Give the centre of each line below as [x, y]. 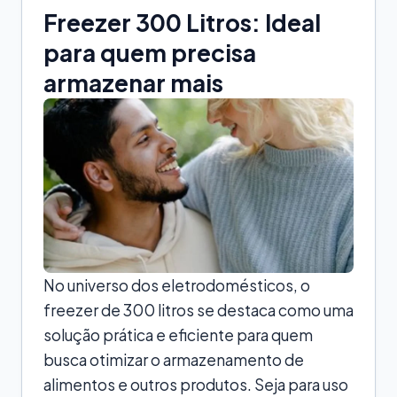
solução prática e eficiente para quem [178, 335]
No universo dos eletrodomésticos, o [177, 285]
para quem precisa [150, 52]
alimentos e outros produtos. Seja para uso [196, 384]
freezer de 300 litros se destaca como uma [198, 310]
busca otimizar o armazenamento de [174, 359]
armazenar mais [133, 82]
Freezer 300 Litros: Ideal [182, 22]
